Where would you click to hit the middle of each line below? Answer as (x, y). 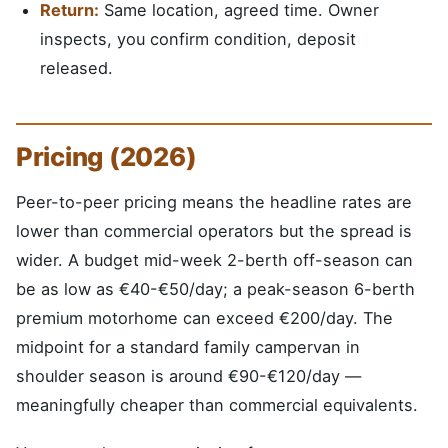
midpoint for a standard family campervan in (188, 346)
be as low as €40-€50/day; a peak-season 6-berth (215, 288)
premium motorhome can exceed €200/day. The (204, 317)
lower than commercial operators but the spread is (214, 230)
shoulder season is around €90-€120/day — (188, 375)
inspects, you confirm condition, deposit (198, 38)
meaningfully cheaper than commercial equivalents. (217, 404)
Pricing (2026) (106, 156)
